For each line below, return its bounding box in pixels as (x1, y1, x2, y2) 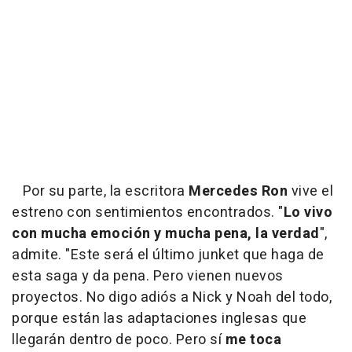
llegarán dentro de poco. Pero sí (12, 328, 225, 350)
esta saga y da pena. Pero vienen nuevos (12, 265, 284, 287)
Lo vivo (283, 201, 332, 223)
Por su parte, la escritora (12, 180, 189, 202)
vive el (288, 180, 333, 202)
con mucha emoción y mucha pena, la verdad (12, 222, 320, 244)
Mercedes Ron (189, 180, 288, 202)
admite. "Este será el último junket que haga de (12, 244, 324, 266)
